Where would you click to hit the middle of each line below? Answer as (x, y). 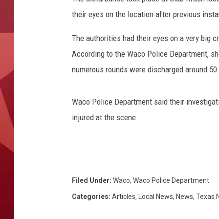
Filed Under (91, 181)
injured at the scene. (105, 118)
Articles (124, 197)
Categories (90, 197)
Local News (156, 197)
